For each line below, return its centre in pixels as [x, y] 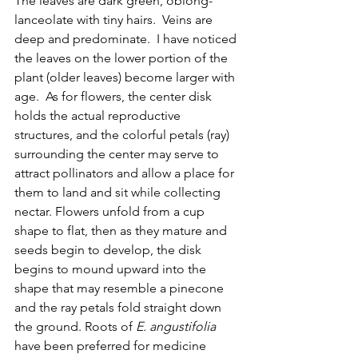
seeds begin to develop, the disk [109, 249]
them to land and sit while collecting [119, 192]
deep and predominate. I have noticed [127, 38]
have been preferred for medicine [112, 345]
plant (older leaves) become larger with [126, 77]
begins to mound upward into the [112, 268]
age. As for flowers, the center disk [115, 96]
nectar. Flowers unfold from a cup [111, 211]
